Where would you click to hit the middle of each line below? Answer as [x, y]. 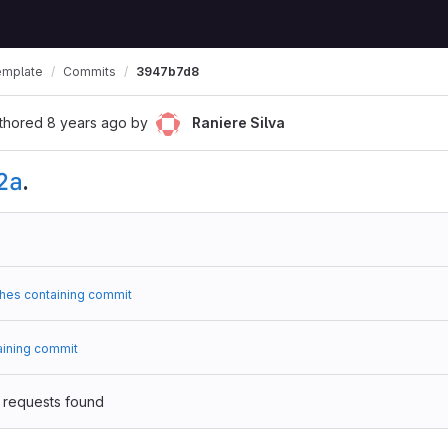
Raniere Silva [238, 122]
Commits [89, 71]
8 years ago [87, 122]
